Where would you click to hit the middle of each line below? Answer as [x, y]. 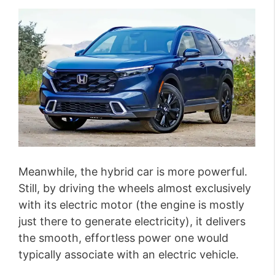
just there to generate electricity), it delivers [132, 222]
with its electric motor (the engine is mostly [131, 205]
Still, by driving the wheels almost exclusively [135, 188]
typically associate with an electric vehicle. [129, 255]
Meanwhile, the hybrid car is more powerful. [133, 172]
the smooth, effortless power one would [123, 238]
